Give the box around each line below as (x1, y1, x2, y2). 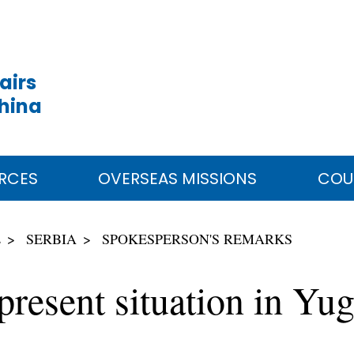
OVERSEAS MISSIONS (98, 167, 258, 190)
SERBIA (26, 228, 77, 248)
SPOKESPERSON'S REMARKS (102, 228, 292, 248)
